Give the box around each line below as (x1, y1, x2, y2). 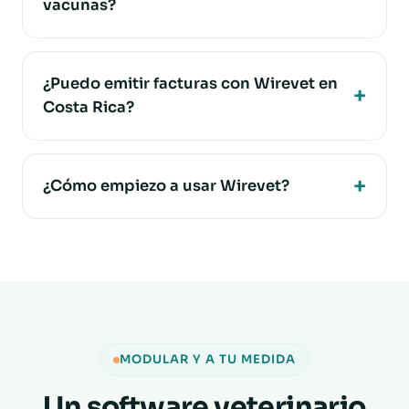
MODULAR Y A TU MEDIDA (119, 351, 297, 367)
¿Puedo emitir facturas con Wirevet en (43, 74, 338, 93)
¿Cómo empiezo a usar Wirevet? (43, 176, 289, 195)
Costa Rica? (43, 98, 134, 117)
